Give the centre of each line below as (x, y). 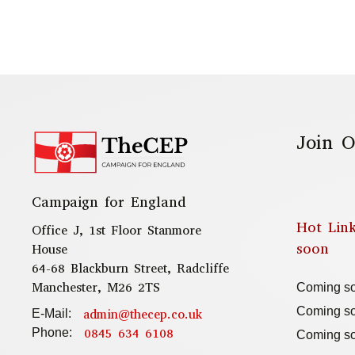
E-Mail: (52, 314)
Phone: (52, 333)
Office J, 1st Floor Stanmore (116, 231)
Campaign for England (109, 202)
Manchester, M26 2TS (96, 288)
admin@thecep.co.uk (143, 315)
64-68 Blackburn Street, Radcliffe (130, 269)
